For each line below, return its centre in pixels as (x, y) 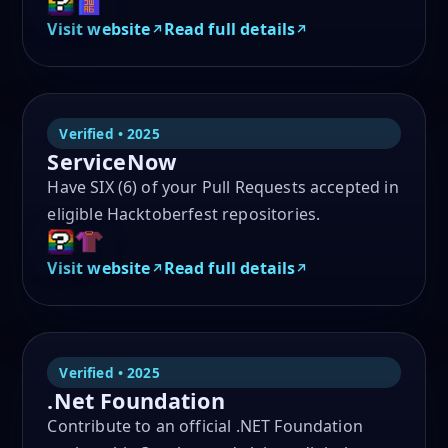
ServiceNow (112, 161)
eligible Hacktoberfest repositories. (184, 213)
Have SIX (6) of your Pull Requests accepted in (223, 186)
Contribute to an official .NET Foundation (205, 425)
